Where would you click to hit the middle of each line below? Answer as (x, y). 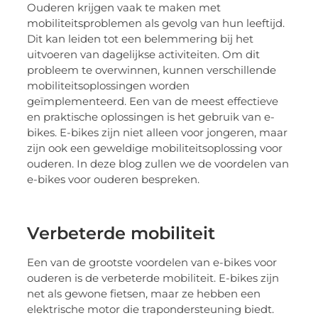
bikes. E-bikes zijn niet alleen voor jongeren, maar (158, 132)
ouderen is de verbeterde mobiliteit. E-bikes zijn (153, 278)
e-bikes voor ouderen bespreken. (114, 179)
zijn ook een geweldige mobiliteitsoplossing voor (155, 148)
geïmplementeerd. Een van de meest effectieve (153, 101)
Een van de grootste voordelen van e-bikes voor (152, 262)
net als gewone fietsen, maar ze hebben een (144, 293)
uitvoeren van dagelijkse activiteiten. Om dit (144, 54)
